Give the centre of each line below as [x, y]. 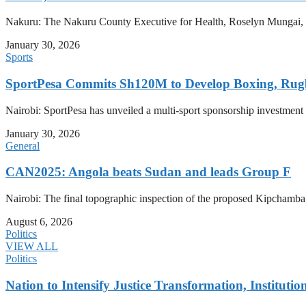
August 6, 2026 [39, 222]
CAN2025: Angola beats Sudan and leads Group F [148, 172]
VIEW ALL [32, 247]
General [23, 145]
